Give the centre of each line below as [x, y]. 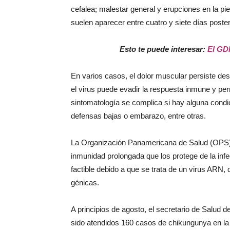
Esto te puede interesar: [163, 49]
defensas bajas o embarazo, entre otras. [138, 116]
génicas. [85, 183]
